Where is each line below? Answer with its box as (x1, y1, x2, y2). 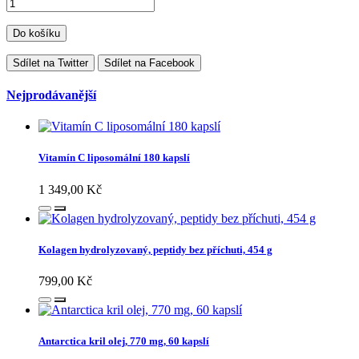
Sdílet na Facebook (104, 56, 195, 69)
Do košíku (13, 26, 60, 39)
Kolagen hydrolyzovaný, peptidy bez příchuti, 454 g (38, 243, 272, 256)
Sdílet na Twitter (13, 56, 88, 69)
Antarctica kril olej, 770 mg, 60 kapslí (38, 335, 209, 348)
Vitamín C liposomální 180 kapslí (38, 151, 190, 164)
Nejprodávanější (6, 88, 96, 103)
